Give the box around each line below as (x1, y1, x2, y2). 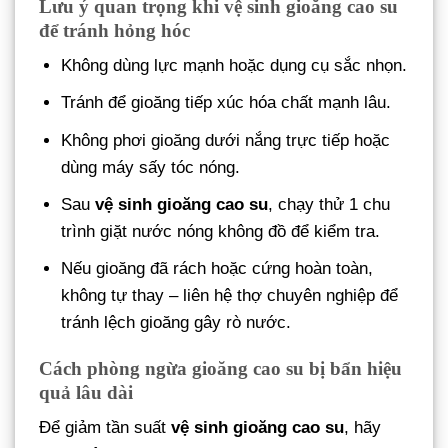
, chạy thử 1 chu (268, 194, 391, 214)
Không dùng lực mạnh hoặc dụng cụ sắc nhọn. (61, 56, 408, 76)
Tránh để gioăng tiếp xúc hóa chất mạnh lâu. (61, 93, 392, 113)
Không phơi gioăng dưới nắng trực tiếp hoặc (61, 130, 391, 150)
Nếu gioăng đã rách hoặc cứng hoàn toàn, (61, 258, 374, 278)
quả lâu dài (39, 381, 133, 403)
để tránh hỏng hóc (39, 19, 190, 41)
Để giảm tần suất (39, 418, 171, 438)
